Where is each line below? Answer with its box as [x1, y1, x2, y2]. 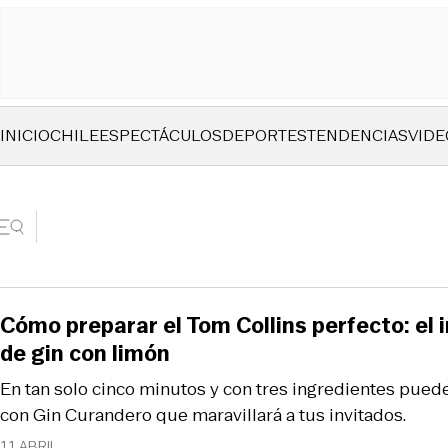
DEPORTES [222, 124, 307, 147]
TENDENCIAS [307, 124, 408, 147]
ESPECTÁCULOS [99, 124, 222, 147]
